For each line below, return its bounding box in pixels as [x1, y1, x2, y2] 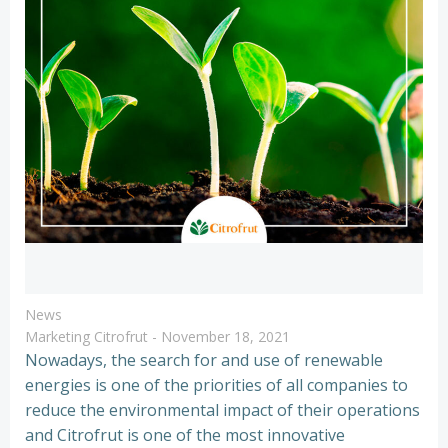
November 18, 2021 [161, 327, 290, 346]
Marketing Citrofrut [25, 327, 148, 346]
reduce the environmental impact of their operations [25, 399, 420, 421]
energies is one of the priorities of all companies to [25, 374, 408, 396]
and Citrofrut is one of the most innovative [25, 424, 345, 446]
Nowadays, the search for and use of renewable [25, 349, 383, 371]
